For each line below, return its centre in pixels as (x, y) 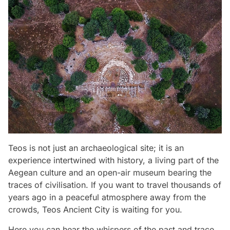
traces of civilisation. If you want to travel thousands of (115, 185)
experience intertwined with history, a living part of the (113, 160)
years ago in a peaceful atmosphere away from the (107, 197)
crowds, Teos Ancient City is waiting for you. (95, 210)
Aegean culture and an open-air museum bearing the (110, 173)
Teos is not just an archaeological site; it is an (96, 148)
